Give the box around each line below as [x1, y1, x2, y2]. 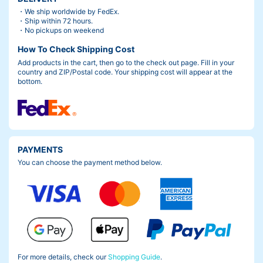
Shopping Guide [108, 252, 160, 261]
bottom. [18, 76, 42, 86]
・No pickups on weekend [18, 26, 104, 35]
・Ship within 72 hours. [18, 16, 93, 26]
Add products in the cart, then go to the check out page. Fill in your [18, 58, 234, 67]
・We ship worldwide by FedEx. [18, 7, 119, 16]
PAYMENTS [18, 144, 63, 154]
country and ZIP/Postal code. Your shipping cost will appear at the [18, 67, 232, 76]
